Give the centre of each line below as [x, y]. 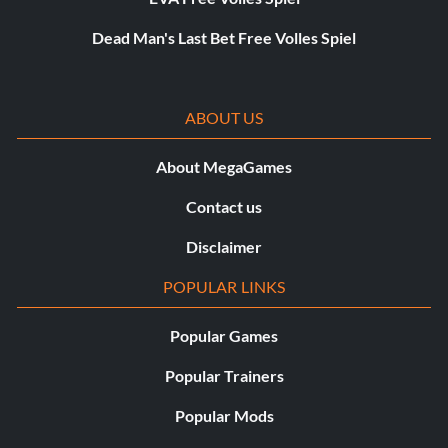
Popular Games [224, 336]
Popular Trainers [224, 376]
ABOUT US [224, 118]
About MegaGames [224, 167]
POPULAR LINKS [224, 287]
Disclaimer [224, 247]
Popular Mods [224, 416]
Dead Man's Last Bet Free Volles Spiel [224, 38]
